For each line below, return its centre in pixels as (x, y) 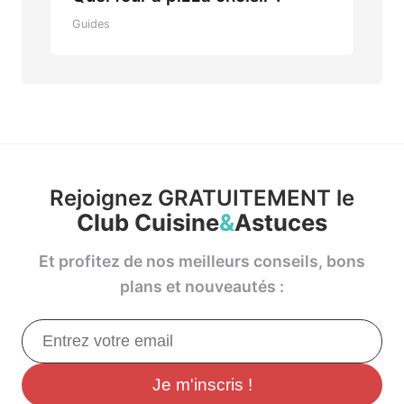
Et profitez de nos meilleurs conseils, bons (202, 262)
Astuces (281, 223)
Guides (91, 24)
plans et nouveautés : (202, 287)
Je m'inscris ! (202, 385)
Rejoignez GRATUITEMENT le (202, 198)
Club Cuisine (148, 223)
